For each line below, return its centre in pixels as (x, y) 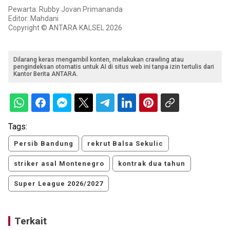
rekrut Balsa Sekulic (125, 143)
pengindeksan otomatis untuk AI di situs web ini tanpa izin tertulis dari (114, 66)
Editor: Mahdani (33, 18)
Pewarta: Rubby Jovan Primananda (65, 9)
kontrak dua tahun (152, 163)
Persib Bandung (44, 143)
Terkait (31, 221)
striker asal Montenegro (59, 163)
